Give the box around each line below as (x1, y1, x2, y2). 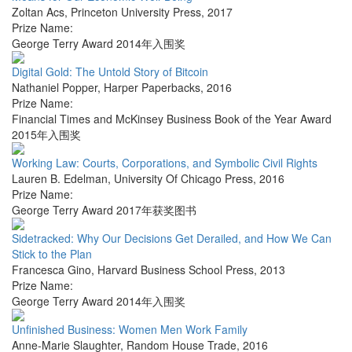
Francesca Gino (12, 262, 91, 278)
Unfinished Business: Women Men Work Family (12, 321, 247, 338)
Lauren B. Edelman (12, 170, 108, 187)
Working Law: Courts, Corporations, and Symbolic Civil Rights (12, 155, 317, 171)
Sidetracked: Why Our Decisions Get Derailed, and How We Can (12, 230, 332, 247)
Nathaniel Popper (12, 79, 97, 96)
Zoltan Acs (12, 4, 64, 20)
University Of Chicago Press (114, 170, 253, 187)
